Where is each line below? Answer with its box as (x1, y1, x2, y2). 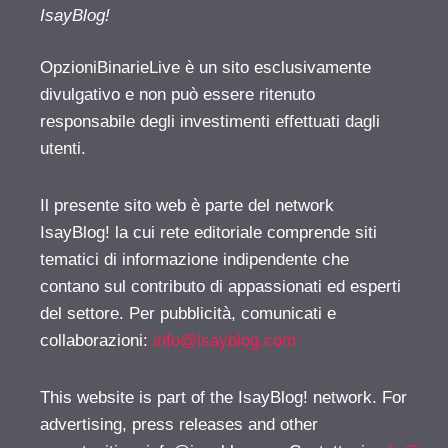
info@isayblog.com (153, 331, 296, 351)
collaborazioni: (40, 331, 153, 351)
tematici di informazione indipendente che (40, 250, 349, 270)
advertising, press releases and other (40, 415, 318, 435)
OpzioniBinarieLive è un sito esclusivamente (40, 58, 371, 78)
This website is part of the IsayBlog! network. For (40, 388, 407, 408)
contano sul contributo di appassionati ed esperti (40, 277, 401, 297)
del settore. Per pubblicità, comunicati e (40, 304, 336, 324)
